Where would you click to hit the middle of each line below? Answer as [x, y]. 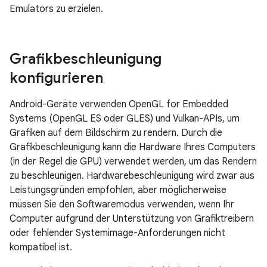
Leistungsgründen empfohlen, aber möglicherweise [118, 190]
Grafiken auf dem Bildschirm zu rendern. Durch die [116, 133]
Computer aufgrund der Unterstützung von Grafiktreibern [132, 219]
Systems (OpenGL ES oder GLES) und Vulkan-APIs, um [125, 119]
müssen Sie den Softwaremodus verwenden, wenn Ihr [122, 204]
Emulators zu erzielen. [56, 9]
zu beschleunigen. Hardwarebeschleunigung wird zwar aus [132, 176]
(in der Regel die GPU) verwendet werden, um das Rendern [133, 162]
